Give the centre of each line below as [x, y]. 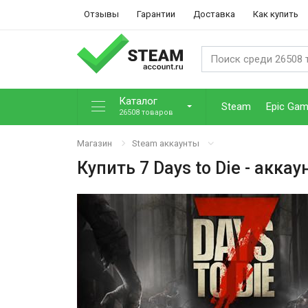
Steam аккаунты [166, 143]
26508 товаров [146, 113]
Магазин [95, 143]
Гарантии [156, 14]
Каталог [138, 101]
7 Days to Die [190, 168]
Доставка [214, 14]
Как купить [276, 14]
